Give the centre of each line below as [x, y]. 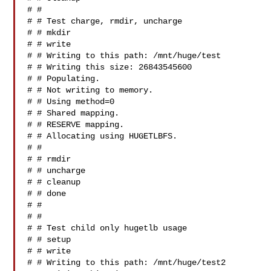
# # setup [49, 240]
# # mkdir [49, 33]
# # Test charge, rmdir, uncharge [105, 21]
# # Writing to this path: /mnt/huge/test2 [127, 263]
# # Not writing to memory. [90, 90]
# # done [47, 194]
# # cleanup [54, 182]
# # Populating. [64, 79]
